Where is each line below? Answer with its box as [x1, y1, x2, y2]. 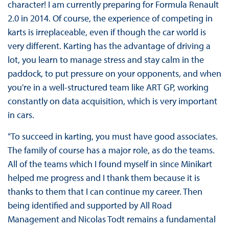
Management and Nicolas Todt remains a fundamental [7, 213, 216, 225]
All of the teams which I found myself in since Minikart [7, 157, 212, 170]
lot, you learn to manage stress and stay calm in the [7, 53, 204, 65]
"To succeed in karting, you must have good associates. [7, 130, 218, 142]
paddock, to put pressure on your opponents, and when [7, 67, 221, 79]
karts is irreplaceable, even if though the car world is [7, 26, 206, 38]
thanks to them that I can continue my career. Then [7, 185, 202, 197]
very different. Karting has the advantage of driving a [7, 39, 211, 52]
